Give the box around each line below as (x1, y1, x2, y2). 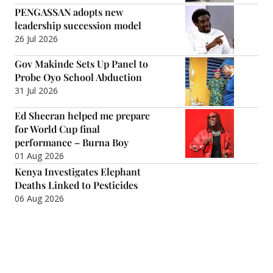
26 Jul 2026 (15, 32, 58, 44)
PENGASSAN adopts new (15, 5, 124, 18)
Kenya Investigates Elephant (15, 165, 141, 178)
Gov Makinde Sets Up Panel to (15, 57, 148, 70)
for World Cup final (15, 122, 100, 135)
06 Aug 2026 (15, 192, 64, 204)
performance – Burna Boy (15, 135, 129, 149)
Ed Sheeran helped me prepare (15, 108, 150, 122)
